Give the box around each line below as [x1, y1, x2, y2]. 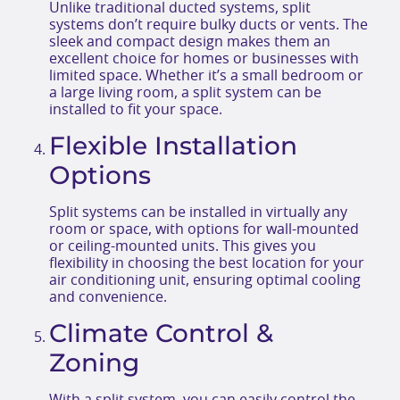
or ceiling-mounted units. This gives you [49, 238, 316, 254]
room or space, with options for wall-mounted [49, 221, 359, 237]
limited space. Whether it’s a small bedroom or [49, 68, 363, 83]
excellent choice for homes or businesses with [49, 51, 359, 66]
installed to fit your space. [49, 102, 222, 117]
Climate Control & [49, 318, 273, 349]
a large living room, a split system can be [49, 85, 321, 100]
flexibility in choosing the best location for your [49, 255, 364, 271]
